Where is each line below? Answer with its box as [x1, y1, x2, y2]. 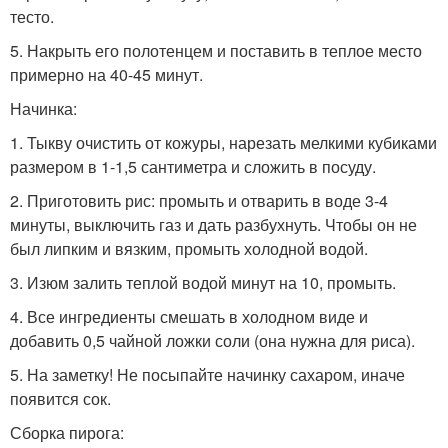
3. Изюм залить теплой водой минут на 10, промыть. [10, 271, 396, 294]
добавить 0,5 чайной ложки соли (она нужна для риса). [10, 329, 415, 352]
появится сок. [10, 387, 111, 410]
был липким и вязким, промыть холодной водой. [10, 237, 368, 260]
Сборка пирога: [10, 421, 124, 444]
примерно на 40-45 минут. [10, 63, 203, 86]
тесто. [10, 5, 54, 28]
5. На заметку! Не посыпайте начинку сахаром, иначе [10, 363, 405, 386]
